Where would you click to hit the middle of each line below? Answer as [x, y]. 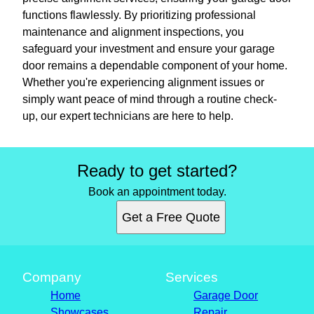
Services [192, 277]
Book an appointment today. [157, 191]
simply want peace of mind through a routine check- [150, 99]
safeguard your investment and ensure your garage [149, 48]
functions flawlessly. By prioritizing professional [139, 15]
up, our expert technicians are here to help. [128, 116]
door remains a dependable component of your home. [155, 65]
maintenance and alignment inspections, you [133, 32]
